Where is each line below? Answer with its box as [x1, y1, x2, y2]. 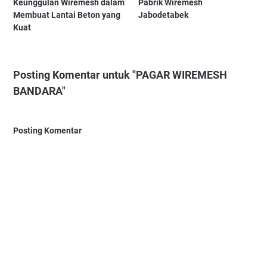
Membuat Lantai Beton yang [13, 10, 120, 20]
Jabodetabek [138, 10, 189, 20]
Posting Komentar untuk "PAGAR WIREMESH [13, 68, 227, 81]
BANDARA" [13, 84, 66, 97]
